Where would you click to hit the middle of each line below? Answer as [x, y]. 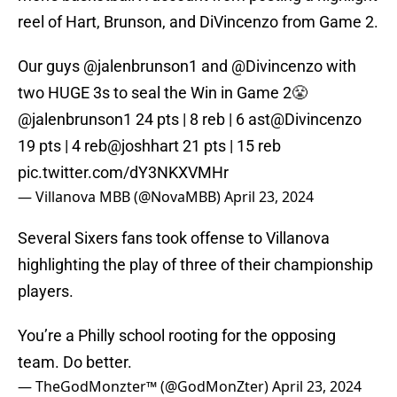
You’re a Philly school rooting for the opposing [177, 336]
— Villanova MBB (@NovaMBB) [121, 197]
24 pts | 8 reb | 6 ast [201, 120]
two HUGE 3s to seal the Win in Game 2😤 [163, 93]
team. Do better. [75, 362]
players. [46, 292]
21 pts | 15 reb [230, 146]
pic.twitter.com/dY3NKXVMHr [123, 173]
